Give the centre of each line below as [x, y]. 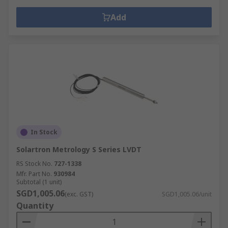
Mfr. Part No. [34, 174]
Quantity [35, 206]
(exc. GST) [79, 194]
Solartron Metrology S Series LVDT [79, 149]
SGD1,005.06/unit [187, 194]
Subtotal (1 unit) [39, 182]
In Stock [44, 132]
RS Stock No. [34, 164]
